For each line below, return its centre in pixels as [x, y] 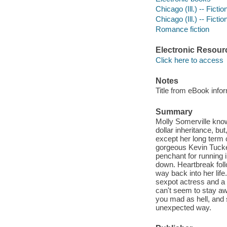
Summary [174, 111]
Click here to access [189, 60]
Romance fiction [182, 29]
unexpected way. [183, 208]
